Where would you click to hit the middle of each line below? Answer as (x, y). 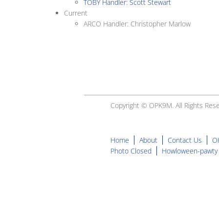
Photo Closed (131, 151)
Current (76, 13)
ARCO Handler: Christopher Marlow (137, 24)
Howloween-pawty (190, 151)
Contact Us (185, 140)
